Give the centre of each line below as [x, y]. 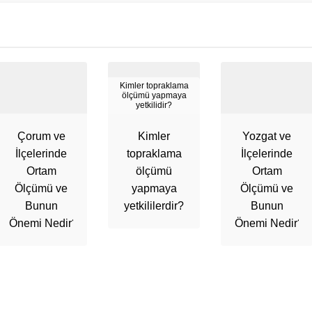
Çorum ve [41, 136]
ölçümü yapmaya [154, 95]
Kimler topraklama [154, 86]
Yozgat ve [267, 136]
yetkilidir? [154, 105]
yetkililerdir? [154, 206]
